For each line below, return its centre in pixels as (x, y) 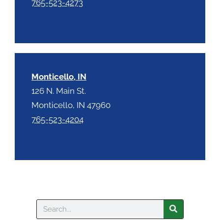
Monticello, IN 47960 (71, 105)
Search (50, 205)
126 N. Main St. (59, 91)
